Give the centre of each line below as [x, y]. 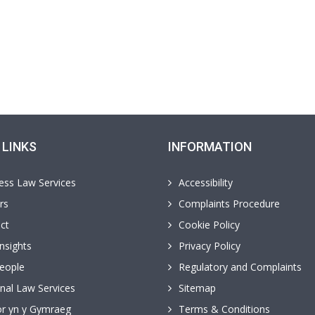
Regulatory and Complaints [240, 267]
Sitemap [197, 288]
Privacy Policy [210, 246]
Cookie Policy [209, 225]
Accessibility [206, 182]
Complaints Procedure [229, 204]
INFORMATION [210, 147]
